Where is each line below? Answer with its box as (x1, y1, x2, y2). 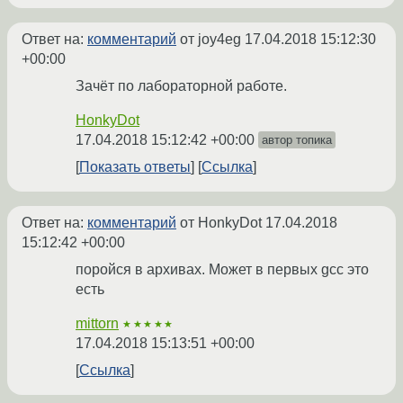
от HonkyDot (176, 215, 265, 231)
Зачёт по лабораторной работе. (76, 78, 287, 94)
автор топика (262, 133, 332, 148)
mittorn (76, 316, 119, 332)
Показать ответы (79, 159, 191, 175)
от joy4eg (176, 31, 245, 48)
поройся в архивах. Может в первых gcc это (76, 262, 369, 278)
